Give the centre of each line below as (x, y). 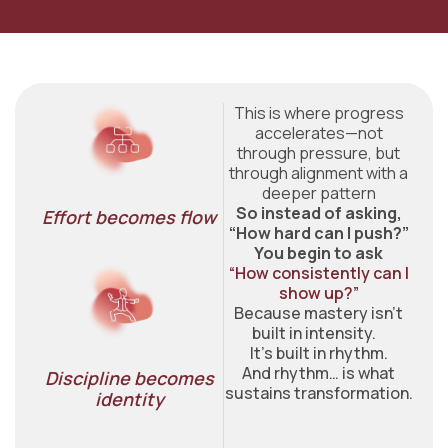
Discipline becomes (129, 377)
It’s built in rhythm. (318, 353)
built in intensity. (318, 333)
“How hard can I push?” (318, 233)
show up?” (318, 293)
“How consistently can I (318, 273)
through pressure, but (319, 153)
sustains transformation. (318, 393)
